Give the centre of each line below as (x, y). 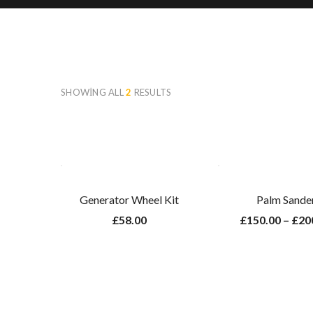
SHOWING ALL (94, 92)
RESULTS (152, 92)
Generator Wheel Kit (129, 199)
